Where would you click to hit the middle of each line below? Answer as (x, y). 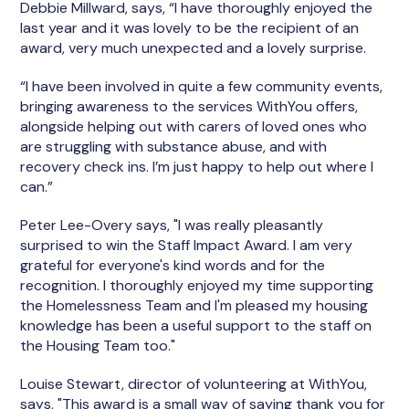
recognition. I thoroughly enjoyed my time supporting (197, 285)
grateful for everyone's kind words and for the (173, 265)
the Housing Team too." (98, 346)
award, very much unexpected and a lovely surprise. (194, 48)
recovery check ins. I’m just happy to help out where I (197, 167)
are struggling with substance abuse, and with (174, 147)
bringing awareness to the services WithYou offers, (189, 106)
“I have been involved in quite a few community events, (202, 86)
